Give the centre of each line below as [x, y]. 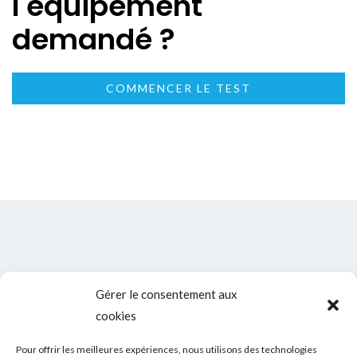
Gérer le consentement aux [167, 294]
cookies [116, 316]
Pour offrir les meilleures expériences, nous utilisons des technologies [167, 349]
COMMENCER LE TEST [178, 88]
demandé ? [94, 39]
